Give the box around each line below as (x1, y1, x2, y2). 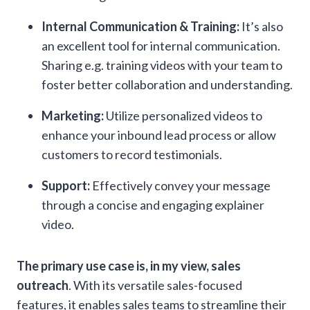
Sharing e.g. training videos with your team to (42, 57, 282, 73)
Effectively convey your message (90, 178, 271, 194)
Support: (42, 178, 90, 194)
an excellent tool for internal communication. (42, 38, 280, 54)
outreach (17, 277, 69, 293)
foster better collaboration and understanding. (42, 77, 293, 93)
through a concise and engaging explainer (42, 197, 264, 213)
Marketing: (42, 108, 104, 124)
